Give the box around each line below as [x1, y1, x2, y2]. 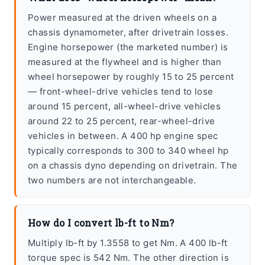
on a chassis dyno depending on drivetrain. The [28, 160, 238, 172]
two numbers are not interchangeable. [28, 174, 196, 186]
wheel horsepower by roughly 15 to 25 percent [28, 71, 234, 83]
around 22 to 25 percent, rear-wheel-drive [28, 115, 215, 127]
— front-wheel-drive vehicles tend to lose [28, 86, 214, 98]
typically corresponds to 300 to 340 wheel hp [28, 145, 229, 157]
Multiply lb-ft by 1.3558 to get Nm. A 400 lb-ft [28, 237, 228, 249]
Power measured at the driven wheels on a [28, 12, 216, 24]
